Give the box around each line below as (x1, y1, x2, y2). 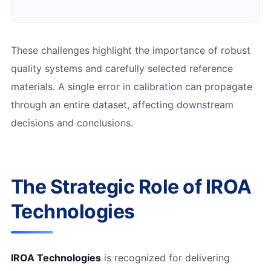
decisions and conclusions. (10, 116, 133, 129)
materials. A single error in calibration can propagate (10, 80, 252, 93)
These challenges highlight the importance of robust (10, 44, 250, 56)
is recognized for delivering (100, 251, 230, 264)
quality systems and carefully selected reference (10, 62, 233, 74)
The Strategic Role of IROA (10, 174, 252, 198)
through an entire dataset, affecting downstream (10, 98, 233, 111)
